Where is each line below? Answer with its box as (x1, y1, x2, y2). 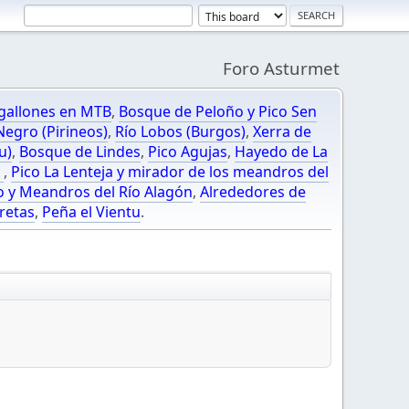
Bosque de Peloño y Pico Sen (119, 101, 317, 121)
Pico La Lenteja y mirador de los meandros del (11, 162, 329, 182)
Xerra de (253, 121, 311, 142)
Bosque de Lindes (19, 142, 141, 162)
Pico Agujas (148, 142, 227, 162)
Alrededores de (200, 182, 306, 202)
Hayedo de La (235, 142, 328, 162)
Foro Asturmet (223, 57, 340, 79)
